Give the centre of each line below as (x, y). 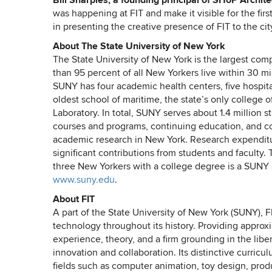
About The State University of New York (139, 47)
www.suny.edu (84, 180)
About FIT (74, 200)
